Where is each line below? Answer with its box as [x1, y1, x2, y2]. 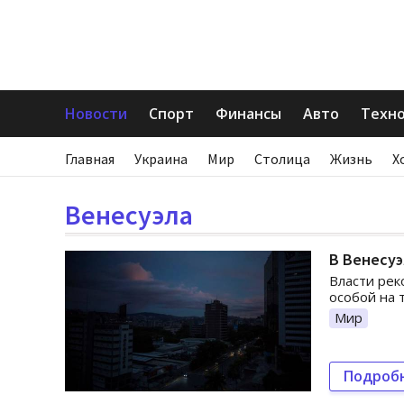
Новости [65, 104, 127, 124]
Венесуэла [65, 197, 193, 232]
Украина [134, 150, 188, 168]
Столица [254, 150, 310, 168]
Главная [65, 150, 115, 168]
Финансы [216, 104, 281, 124]
